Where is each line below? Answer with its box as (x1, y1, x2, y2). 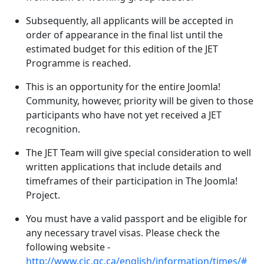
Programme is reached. (26, 56, 131, 70)
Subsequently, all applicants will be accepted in (26, 14, 233, 27)
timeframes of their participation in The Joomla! (26, 174, 237, 187)
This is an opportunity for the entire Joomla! (26, 80, 220, 93)
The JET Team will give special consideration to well (26, 146, 251, 159)
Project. (26, 188, 60, 202)
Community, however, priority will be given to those (26, 94, 253, 107)
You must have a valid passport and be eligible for (26, 212, 247, 225)
